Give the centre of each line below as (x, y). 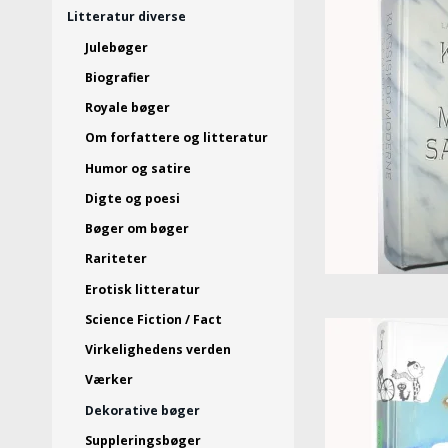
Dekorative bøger (142, 410)
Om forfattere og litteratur (176, 138)
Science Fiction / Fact (153, 319)
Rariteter (115, 259)
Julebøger (116, 47)
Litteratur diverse (126, 17)
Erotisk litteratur (142, 289)
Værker (108, 380)
